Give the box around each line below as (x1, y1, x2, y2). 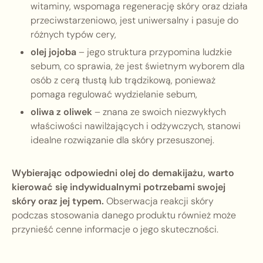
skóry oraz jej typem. (12, 195, 104, 208)
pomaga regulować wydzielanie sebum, (31, 88, 197, 101)
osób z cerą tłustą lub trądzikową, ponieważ (31, 74, 215, 87)
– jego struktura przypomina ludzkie (76, 46, 232, 59)
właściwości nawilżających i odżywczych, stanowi (31, 120, 241, 133)
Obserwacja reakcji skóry (104, 195, 214, 208)
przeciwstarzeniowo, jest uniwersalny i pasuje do (31, 14, 238, 27)
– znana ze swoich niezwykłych (92, 106, 226, 119)
